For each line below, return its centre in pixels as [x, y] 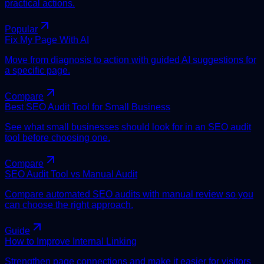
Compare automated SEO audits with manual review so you [129, 194]
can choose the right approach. [69, 204]
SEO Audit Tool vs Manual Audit [71, 174]
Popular [21, 29]
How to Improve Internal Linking [71, 241]
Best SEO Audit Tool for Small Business [88, 107]
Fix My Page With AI [47, 39]
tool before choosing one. [57, 137]
